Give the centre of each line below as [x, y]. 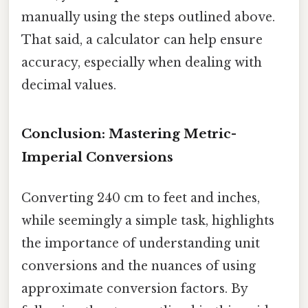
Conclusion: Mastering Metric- [129, 133]
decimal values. [69, 85]
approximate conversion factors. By [134, 288]
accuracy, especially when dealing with [142, 62]
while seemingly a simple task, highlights [148, 220]
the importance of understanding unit [141, 243]
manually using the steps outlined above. [148, 17]
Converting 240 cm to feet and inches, [141, 198]
